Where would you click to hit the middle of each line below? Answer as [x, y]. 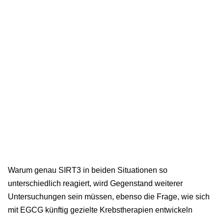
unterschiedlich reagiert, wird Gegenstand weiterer [95, 184]
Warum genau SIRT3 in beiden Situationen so [88, 170]
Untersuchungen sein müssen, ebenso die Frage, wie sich [109, 197]
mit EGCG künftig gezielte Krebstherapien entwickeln [100, 210]
